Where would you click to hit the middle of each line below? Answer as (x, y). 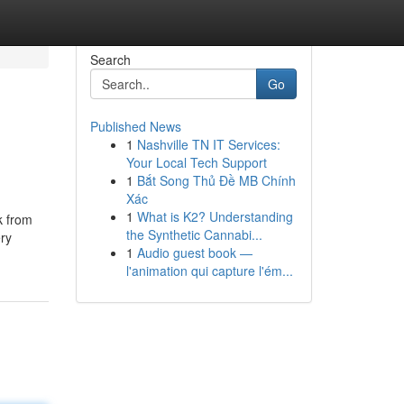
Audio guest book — (194, 252)
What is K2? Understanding (215, 216)
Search (110, 60)
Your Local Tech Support (196, 162)
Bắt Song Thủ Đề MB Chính (216, 180)
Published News (135, 126)
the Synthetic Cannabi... (194, 234)
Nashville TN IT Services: (208, 144)
